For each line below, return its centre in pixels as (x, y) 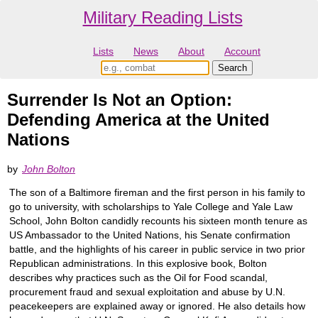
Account (242, 51)
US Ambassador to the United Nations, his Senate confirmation (150, 235)
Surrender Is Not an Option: (120, 100)
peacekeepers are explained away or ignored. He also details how (157, 306)
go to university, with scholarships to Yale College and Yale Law (151, 206)
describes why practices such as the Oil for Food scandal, (138, 277)
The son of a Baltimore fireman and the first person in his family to (157, 192)
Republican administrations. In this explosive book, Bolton (138, 263)
